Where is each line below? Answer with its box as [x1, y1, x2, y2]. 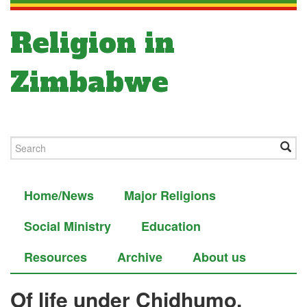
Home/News [24, 186, 94, 204]
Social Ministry [24, 217, 111, 235]
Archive [117, 248, 162, 266]
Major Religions [124, 186, 216, 204]
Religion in [10, 25, 175, 62]
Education [141, 217, 201, 235]
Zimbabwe [10, 64, 169, 101]
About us [193, 248, 246, 266]
